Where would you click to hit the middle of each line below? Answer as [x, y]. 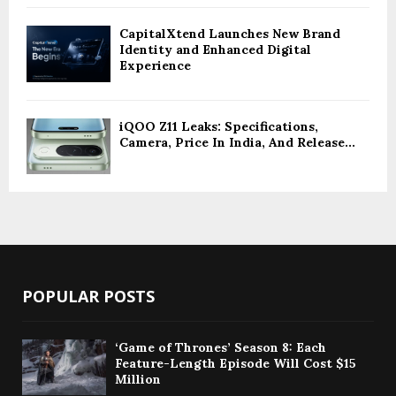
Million [138, 380]
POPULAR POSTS [88, 297]
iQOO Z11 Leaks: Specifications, [219, 126]
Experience [155, 66]
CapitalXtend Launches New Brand [230, 34]
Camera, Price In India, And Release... [237, 142]
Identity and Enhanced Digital [215, 50]
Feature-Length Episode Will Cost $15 [236, 364]
